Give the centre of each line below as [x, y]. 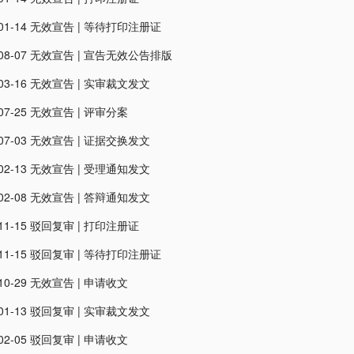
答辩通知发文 [117, 197]
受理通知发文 [117, 168]
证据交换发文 [117, 140]
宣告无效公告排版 [128, 55]
